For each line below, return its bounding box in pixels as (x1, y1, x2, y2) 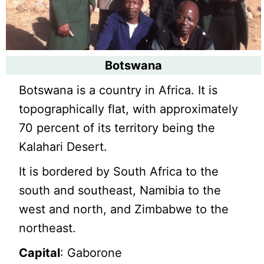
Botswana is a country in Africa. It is (19, 83, 218, 98)
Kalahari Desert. (19, 140, 108, 154)
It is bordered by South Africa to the (19, 164, 219, 179)
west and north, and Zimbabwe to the (19, 202, 229, 217)
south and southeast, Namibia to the (19, 183, 222, 198)
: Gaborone (60, 246, 123, 260)
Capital (19, 246, 61, 260)
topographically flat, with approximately (19, 102, 239, 117)
